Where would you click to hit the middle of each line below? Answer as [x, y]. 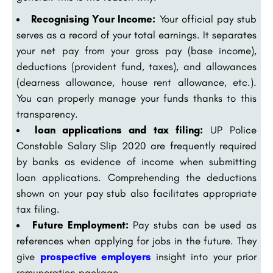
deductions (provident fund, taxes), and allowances [136, 67]
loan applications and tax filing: [119, 130]
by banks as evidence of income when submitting [136, 162]
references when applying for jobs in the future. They [136, 241]
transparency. [47, 114]
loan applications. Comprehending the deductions [136, 178]
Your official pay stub [206, 19]
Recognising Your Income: [94, 19]
